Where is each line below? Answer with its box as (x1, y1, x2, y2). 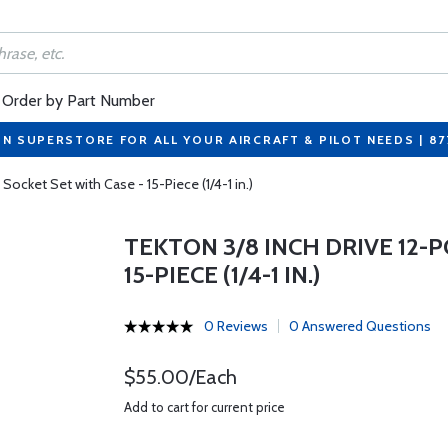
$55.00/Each (123, 365, 237, 389)
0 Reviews (203, 317, 268, 335)
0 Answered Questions (288, 317, 431, 335)
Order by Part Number (2, 91, 155, 110)
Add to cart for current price (123, 399, 285, 415)
